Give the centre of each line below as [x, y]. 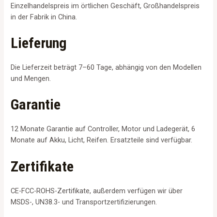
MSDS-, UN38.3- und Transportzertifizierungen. [84, 202]
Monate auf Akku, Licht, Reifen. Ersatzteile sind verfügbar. [102, 140]
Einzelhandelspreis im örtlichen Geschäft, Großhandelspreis [105, 6]
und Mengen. [31, 79]
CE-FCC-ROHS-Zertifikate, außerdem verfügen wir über [97, 191]
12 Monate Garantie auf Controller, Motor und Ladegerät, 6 [103, 129]
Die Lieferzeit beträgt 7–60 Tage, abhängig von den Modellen [106, 68]
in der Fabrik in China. [44, 17]
